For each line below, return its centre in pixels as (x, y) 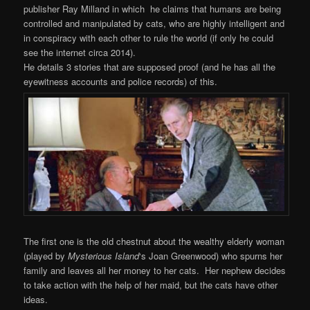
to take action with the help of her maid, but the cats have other (151, 285)
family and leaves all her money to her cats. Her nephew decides (155, 271)
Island (127, 256)
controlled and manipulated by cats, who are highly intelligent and (154, 24)
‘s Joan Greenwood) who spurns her (211, 256)
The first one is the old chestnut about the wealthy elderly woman (154, 241)
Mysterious (90, 256)
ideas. (36, 300)
